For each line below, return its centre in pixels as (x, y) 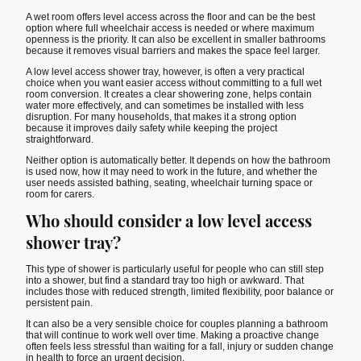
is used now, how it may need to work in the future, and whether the (172, 172)
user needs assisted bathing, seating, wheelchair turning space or (169, 183)
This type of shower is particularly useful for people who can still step (175, 269)
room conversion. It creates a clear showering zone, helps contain (169, 94)
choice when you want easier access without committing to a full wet (174, 83)
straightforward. (60, 139)
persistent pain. (59, 303)
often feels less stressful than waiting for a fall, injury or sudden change (180, 346)
